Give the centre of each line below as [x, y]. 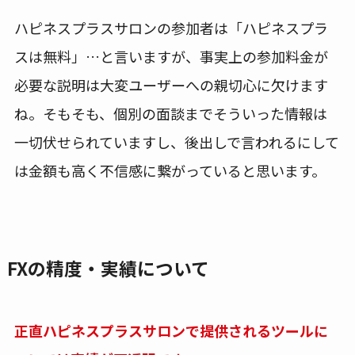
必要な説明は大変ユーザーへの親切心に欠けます [171, 84]
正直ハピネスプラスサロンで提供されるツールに [171, 331]
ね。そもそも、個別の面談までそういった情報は [170, 113]
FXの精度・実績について [108, 268]
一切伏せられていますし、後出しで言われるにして [176, 141]
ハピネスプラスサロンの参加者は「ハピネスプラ [171, 27]
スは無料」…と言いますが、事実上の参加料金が [171, 56]
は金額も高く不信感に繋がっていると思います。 [170, 170]
